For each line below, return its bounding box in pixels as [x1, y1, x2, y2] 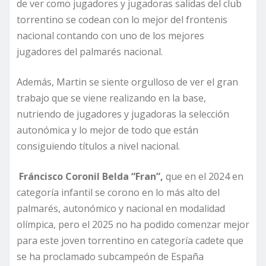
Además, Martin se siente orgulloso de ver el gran [17, 75, 238, 88]
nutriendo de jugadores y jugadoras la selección [17, 107, 229, 121]
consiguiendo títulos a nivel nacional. [17, 139, 180, 153]
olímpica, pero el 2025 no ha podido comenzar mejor [17, 217, 249, 231]
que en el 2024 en [163, 169, 243, 183]
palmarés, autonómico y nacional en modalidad [17, 201, 225, 215]
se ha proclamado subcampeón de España [17, 249, 204, 263]
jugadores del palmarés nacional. [17, 45, 163, 58]
